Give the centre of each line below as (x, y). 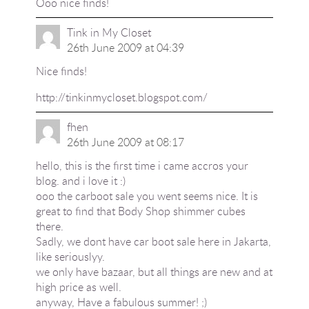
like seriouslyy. (70, 257)
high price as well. (78, 287)
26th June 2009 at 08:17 (125, 142)
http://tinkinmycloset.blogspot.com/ (121, 97)
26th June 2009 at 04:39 (125, 48)
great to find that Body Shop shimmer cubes (140, 211)
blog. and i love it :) (80, 181)
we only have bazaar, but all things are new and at (154, 272)
